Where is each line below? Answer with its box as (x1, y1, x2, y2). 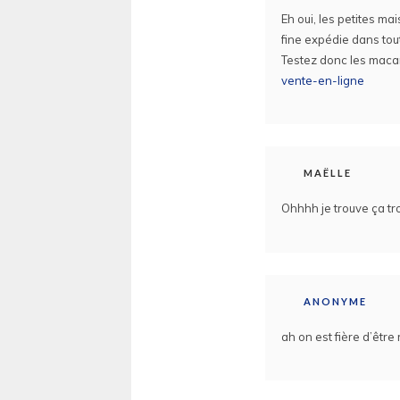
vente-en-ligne (281, 72, 364, 87)
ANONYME (304, 295, 367, 307)
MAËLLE (304, 167, 352, 179)
